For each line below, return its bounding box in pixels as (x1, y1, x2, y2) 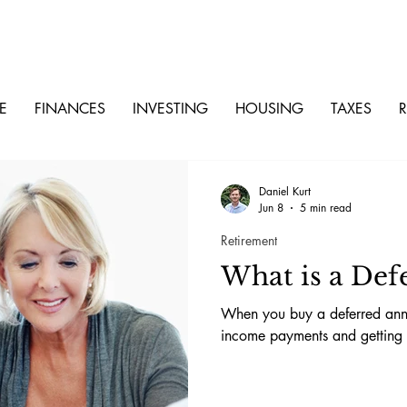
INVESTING (132, 99, 208, 118)
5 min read (300, 200, 352, 215)
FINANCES (34, 99, 105, 118)
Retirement (221, 232, 277, 249)
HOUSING (234, 99, 303, 118)
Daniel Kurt (259, 184, 311, 199)
